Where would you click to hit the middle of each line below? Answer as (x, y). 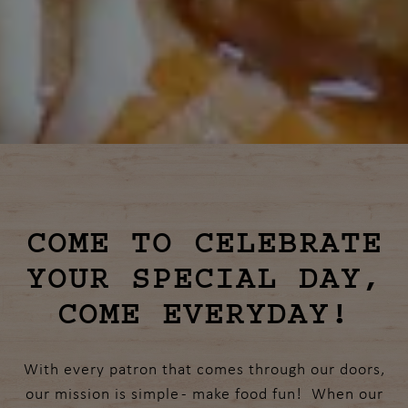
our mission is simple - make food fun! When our (204, 393)
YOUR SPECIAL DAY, (204, 278)
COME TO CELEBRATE (204, 243)
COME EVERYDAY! (204, 314)
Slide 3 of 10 (249, 155)
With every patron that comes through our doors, (204, 368)
